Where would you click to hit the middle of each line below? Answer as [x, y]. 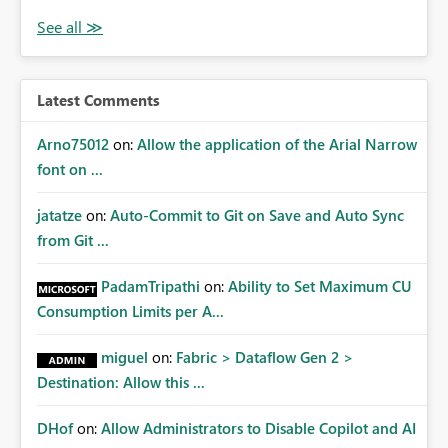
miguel [124, 357]
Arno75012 [73, 144]
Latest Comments [98, 100]
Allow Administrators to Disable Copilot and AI [258, 428]
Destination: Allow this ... [121, 382]
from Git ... [73, 240]
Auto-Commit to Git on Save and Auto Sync [257, 215]
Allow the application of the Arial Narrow [277, 144]
